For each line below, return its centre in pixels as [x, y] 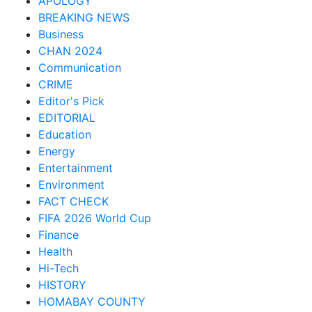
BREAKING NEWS [84, 17]
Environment [71, 185]
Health [55, 251]
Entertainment [76, 168]
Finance [58, 235]
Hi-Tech [58, 268]
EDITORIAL [67, 118]
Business [61, 34]
